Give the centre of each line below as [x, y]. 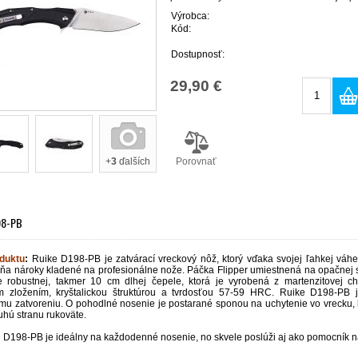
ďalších [133, 161]
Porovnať [196, 161]
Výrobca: [190, 16]
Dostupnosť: [198, 54]
